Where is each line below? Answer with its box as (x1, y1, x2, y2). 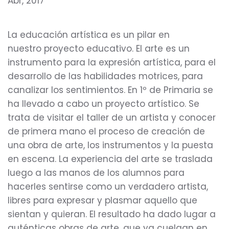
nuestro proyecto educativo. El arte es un (8, 42, 190, 55)
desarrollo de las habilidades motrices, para (8, 70, 203, 82)
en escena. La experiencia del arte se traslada (8, 153, 213, 165)
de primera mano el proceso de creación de (8, 125, 205, 138)
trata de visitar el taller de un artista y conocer (8, 111, 216, 124)
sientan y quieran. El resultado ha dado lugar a (8, 208, 216, 220)
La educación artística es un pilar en (8, 29, 170, 41)
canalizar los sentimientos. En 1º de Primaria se (8, 84, 213, 96)
